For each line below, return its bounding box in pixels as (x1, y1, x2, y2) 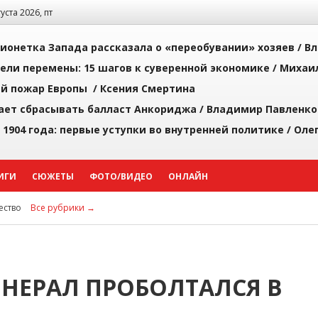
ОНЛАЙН (168, 170, 208, 182)
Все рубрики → (31, 202, 95, 214)
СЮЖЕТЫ (32, 170, 74, 182)
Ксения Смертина (100, 82, 195, 95)
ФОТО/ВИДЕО (89, 170, 153, 182)
